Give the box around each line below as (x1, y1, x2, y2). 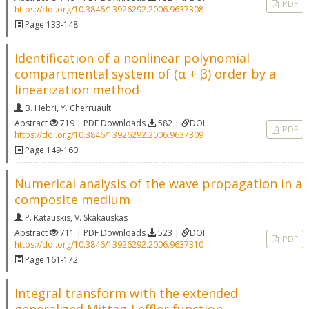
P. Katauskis (25, 212, 70, 223)
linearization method (14, 81, 139, 98)
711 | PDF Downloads (58, 227, 148, 239)
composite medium (14, 191, 130, 208)
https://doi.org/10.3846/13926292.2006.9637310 (14, 239, 203, 250)
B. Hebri (25, 102, 57, 114)
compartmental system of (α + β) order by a (14, 66, 276, 82)
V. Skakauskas (74, 212, 128, 223)
